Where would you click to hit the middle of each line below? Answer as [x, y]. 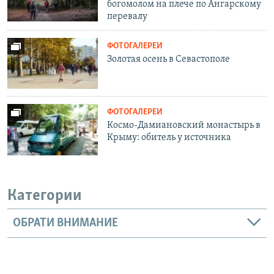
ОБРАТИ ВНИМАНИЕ [65, 224]
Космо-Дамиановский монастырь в [184, 126]
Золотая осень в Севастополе [169, 59]
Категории [45, 196]
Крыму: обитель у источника [169, 138]
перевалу [128, 16]
